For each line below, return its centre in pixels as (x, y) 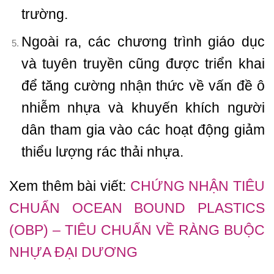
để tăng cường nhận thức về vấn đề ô (143, 86)
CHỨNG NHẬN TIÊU (198, 186)
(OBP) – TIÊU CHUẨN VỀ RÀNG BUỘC (137, 230)
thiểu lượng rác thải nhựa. (102, 152)
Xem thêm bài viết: (70, 186)
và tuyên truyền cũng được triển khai (143, 64)
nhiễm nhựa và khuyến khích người (143, 108)
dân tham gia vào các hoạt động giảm (143, 130)
